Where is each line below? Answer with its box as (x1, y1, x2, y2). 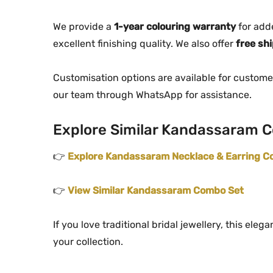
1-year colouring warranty (114, 20, 236, 32)
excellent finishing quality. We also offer (53, 37, 236, 49)
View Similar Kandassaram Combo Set (68, 184, 244, 196)
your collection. (53, 235, 123, 247)
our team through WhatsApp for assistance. (53, 88, 252, 101)
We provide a (53, 20, 114, 32)
